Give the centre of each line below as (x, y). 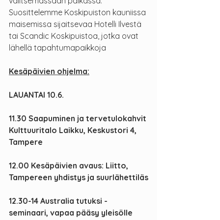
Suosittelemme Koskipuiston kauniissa (78, 13)
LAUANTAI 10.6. (36, 95)
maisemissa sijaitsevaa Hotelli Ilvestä (76, 24)
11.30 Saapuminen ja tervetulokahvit (79, 119)
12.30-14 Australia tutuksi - (58, 201)
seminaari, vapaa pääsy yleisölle (71, 213)
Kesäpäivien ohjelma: (49, 71)
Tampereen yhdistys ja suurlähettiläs (79, 178)
